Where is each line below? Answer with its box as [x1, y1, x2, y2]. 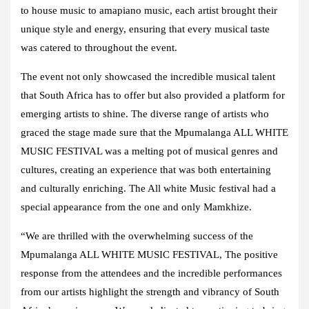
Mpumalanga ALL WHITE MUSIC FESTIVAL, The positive [21, 248, 278, 260]
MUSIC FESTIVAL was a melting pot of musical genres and [21, 145, 278, 157]
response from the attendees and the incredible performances [21, 267, 282, 279]
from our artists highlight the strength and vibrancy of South [21, 286, 279, 297]
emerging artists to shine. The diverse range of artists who [21, 108, 269, 119]
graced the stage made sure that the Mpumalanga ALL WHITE [21, 126, 288, 138]
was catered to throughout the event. [21, 41, 177, 53]
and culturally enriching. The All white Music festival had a [21, 182, 276, 194]
